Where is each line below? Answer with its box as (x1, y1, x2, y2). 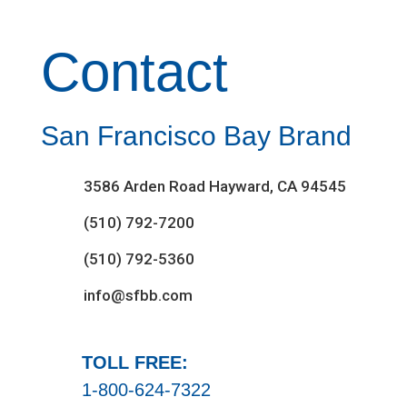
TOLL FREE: (81, 352, 188, 372)
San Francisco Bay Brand (40, 121, 352, 151)
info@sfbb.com (83, 286, 193, 304)
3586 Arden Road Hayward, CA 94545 (83, 177, 346, 195)
